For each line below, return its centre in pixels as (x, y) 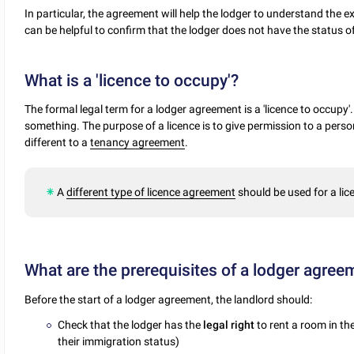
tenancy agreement (138, 143)
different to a (58, 143)
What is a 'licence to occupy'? (132, 80)
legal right (229, 325)
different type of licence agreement (151, 192)
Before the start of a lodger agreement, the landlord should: (169, 299)
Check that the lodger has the (131, 325)
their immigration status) (119, 342)
